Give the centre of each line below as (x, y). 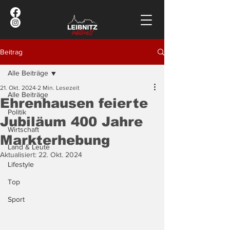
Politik (17, 112)
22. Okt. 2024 (60, 155)
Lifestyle (21, 164)
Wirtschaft (23, 129)
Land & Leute (29, 147)
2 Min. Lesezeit (59, 88)
